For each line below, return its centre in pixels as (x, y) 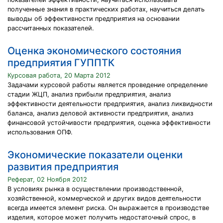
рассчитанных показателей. (51, 28)
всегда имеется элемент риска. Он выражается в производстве (108, 208)
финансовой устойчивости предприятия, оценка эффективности (109, 123)
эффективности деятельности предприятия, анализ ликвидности (110, 104)
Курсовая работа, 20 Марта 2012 (59, 75)
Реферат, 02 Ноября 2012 (47, 179)
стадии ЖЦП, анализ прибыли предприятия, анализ (89, 94)
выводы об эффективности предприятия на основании (94, 19)
